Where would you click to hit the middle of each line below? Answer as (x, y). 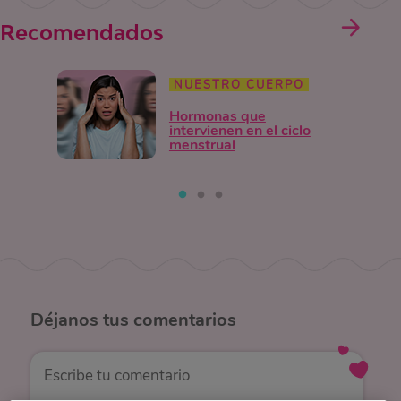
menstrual (202, 145)
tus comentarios (167, 320)
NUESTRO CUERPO (239, 85)
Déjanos (64, 320)
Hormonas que (217, 116)
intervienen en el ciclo (239, 130)
